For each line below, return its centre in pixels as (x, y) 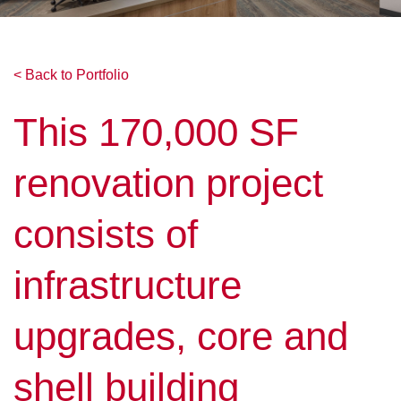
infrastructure (128, 286)
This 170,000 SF (156, 132)
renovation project (168, 183)
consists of (106, 235)
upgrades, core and (181, 337)
